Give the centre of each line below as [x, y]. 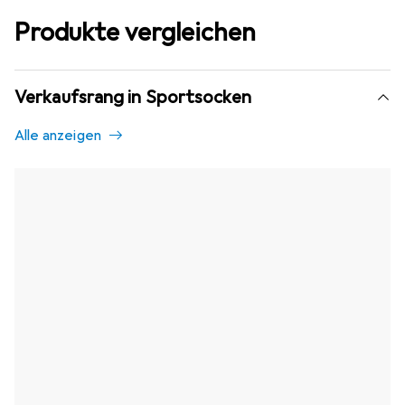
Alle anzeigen [58, 136]
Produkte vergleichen [135, 33]
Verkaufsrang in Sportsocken [133, 98]
